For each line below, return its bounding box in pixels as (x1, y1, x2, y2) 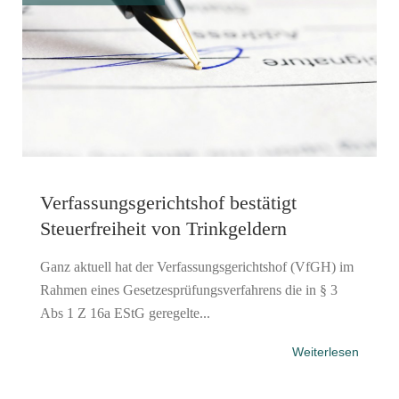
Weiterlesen (292, 344, 359, 359)
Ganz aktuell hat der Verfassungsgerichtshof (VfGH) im (40, 258, 354, 274)
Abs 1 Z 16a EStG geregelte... (40, 305, 210, 321)
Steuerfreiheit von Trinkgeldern (40, 216, 287, 240)
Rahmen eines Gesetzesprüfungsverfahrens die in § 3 (40, 281, 338, 297)
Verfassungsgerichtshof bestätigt (40, 191, 297, 214)
